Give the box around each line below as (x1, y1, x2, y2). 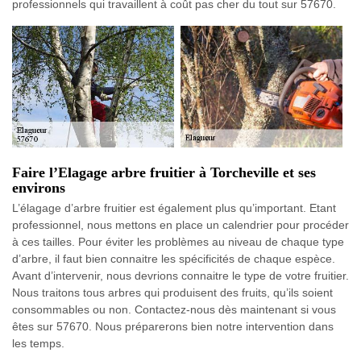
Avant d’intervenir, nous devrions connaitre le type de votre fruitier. (12, 268, 349, 282)
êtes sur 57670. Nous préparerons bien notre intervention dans (12, 319, 334, 333)
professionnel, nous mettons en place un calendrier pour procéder (12, 218, 349, 231)
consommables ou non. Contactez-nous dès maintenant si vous (12, 302, 336, 316)
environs (12, 179, 65, 196)
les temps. (12, 336, 64, 350)
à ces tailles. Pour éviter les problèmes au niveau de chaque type (12, 234, 344, 248)
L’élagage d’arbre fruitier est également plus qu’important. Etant (12, 201, 336, 214)
